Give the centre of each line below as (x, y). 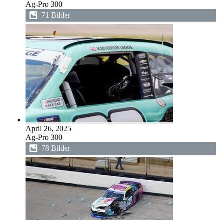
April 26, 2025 (48, 128)
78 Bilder (56, 148)
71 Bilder (56, 15)
